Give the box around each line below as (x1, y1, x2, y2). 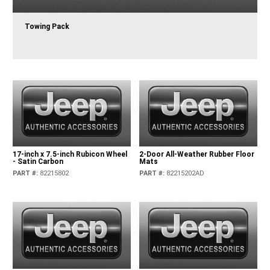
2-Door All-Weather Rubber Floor (139, 150, 254, 159)
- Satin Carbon (13, 157, 64, 166)
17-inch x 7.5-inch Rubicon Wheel (13, 150, 128, 159)
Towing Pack (25, 22, 70, 31)
